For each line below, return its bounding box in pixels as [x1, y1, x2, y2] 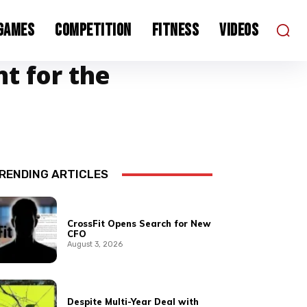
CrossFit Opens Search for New [67, 218, 212, 230]
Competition [55, 19, 132, 41]
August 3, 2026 [67, 240, 123, 249]
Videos [219, 19, 258, 41]
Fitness [151, 19, 199, 41]
